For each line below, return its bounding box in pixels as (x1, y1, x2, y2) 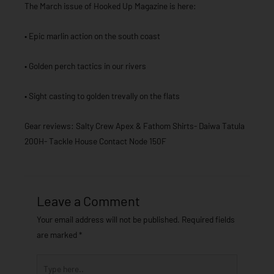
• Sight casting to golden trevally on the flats (24, 90, 180, 101)
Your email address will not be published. (37, 213, 180, 224)
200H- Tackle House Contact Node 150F (24, 135, 166, 146)
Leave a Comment (37, 192, 140, 209)
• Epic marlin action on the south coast (24, 31, 160, 42)
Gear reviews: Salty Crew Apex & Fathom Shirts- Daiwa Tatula (24, 120, 245, 131)
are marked (37, 229, 79, 240)
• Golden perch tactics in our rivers (24, 61, 146, 72)
